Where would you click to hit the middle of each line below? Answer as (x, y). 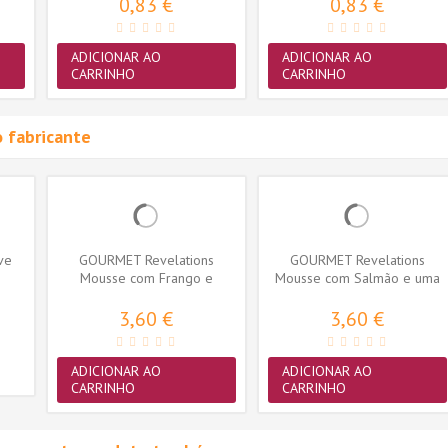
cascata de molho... (146, 296)
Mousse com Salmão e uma (357, 278)
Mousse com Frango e (146, 278)
